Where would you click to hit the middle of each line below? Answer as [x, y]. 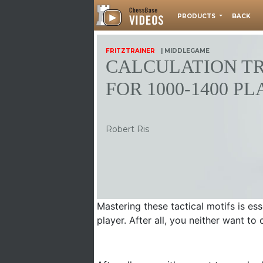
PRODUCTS [197, 16]
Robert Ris [127, 129]
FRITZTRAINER [130, 51]
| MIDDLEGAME [185, 51]
